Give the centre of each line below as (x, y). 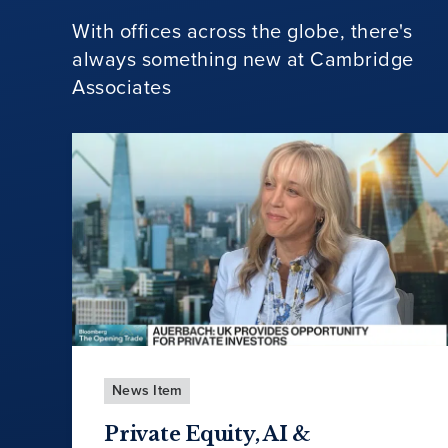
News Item (147, 391)
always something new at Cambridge (243, 59)
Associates (121, 87)
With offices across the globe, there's (242, 31)
